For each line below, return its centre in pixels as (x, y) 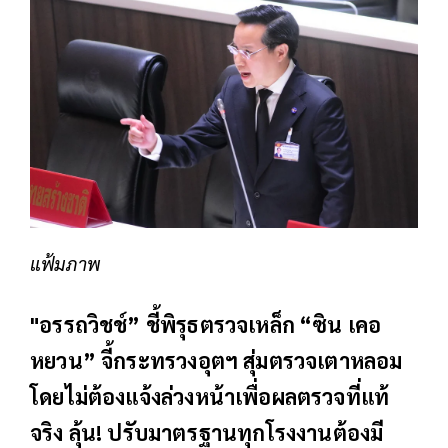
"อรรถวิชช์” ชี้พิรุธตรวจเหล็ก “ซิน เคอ (206, 323)
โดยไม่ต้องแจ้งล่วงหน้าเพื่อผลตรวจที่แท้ (210, 395)
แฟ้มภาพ (65, 262)
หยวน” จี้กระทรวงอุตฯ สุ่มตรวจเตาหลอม (216, 359)
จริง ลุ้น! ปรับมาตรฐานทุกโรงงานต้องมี (207, 431)
